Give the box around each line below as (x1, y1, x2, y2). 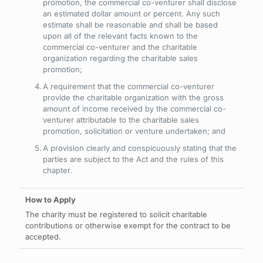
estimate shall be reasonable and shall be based (43, 20, 218, 29)
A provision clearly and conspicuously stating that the (43, 143, 237, 153)
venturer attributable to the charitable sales (43, 115, 199, 124)
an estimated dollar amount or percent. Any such (43, 9, 220, 18)
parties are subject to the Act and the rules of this (43, 154, 224, 164)
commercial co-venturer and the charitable (43, 42, 197, 52)
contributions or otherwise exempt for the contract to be (25, 221, 231, 230)
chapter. (43, 166, 72, 175)
